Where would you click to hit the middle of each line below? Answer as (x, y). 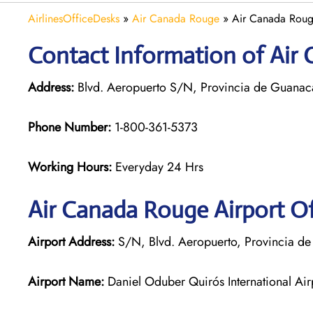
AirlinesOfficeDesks (74, 18)
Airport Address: (71, 241)
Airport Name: (66, 281)
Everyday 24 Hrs (159, 167)
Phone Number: (70, 127)
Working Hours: (72, 167)
